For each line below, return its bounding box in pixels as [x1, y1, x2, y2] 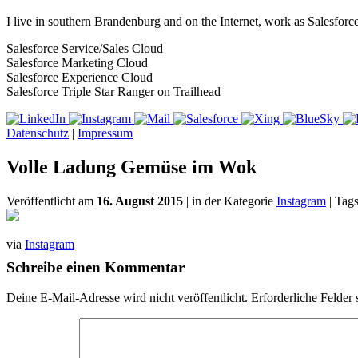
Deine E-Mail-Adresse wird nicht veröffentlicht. [6, 291, 248, 305]
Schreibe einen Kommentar [6, 258, 185, 276]
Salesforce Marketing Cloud [6, 56, 148, 70]
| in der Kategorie [183, 193, 276, 208]
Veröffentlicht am [6, 193, 97, 208]
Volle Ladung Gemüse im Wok [6, 156, 257, 177]
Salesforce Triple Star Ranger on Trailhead [6, 85, 221, 98]
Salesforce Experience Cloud [6, 70, 153, 84]
